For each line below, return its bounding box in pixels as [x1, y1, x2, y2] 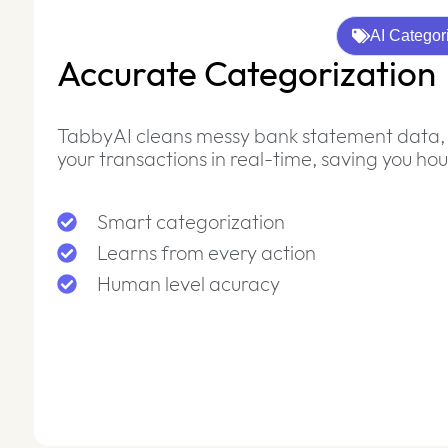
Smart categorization [96, 212, 285, 235]
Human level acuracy [96, 274, 280, 297]
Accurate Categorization [56, 57, 436, 95]
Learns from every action [96, 243, 316, 266]
